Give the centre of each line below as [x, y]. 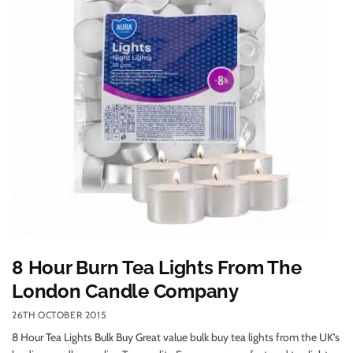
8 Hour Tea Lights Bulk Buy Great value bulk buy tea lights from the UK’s [176, 338]
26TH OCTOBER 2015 [59, 315]
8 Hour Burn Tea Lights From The [157, 268]
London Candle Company [125, 292]
